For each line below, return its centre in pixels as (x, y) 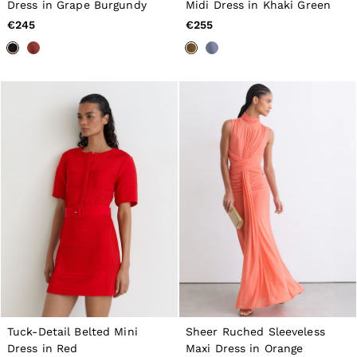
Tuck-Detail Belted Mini (73, 332)
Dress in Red (43, 349)
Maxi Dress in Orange (245, 349)
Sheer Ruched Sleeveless (255, 332)
